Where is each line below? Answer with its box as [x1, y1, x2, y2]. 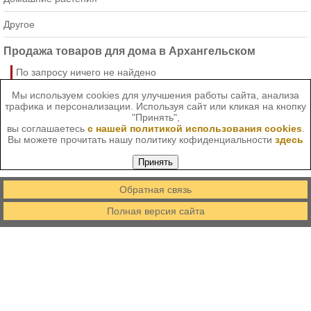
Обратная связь [119, 183, 192, 195]
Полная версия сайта [106, 205, 205, 217]
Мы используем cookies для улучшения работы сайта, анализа [12, 89, 299, 101]
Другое [3, 19, 35, 31]
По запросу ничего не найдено [16, 66, 156, 78]
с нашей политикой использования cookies [87, 122, 302, 134]
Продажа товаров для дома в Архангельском [3, 45, 255, 58]
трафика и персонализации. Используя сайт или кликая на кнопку [5, 100, 306, 112]
